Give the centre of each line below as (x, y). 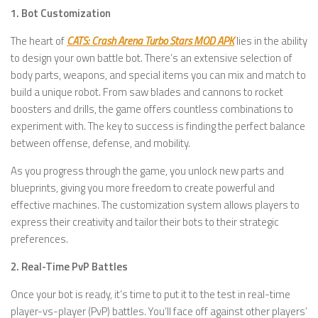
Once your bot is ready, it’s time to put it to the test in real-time (150, 295)
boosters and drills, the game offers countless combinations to (152, 109)
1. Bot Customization (61, 13)
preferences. (39, 239)
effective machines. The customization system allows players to (155, 205)
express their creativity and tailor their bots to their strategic (145, 222)
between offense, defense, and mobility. (100, 143)
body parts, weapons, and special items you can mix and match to (158, 75)
